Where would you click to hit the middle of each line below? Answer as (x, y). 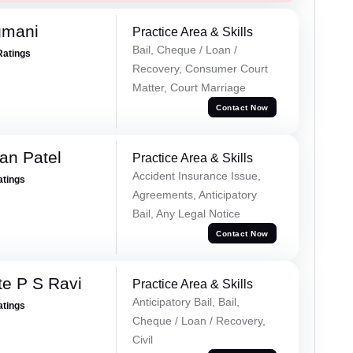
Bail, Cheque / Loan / (184, 50)
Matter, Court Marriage (189, 88)
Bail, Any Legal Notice (186, 214)
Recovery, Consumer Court (200, 69)
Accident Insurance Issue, (196, 176)
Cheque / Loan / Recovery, (199, 321)
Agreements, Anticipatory (194, 195)
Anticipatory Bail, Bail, (186, 302)
